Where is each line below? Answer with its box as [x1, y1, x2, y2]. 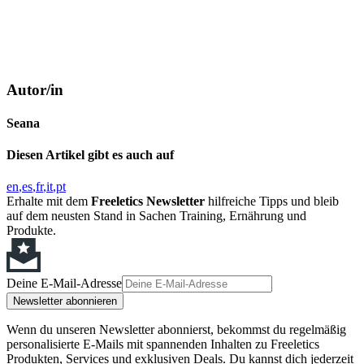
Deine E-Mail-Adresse [6, 276, 122, 291]
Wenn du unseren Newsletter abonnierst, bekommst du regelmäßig [6, 323, 346, 337]
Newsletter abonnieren [13, 295, 117, 308]
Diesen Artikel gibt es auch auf [6, 148, 174, 162]
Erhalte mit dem [6, 194, 91, 209]
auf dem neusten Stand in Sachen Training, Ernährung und [6, 209, 306, 223]
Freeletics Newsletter [91, 194, 205, 209]
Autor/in [6, 80, 63, 98]
